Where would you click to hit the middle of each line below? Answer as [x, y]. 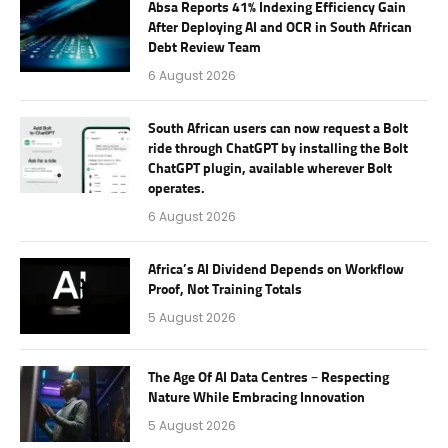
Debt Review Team [204, 48]
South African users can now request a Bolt [278, 129]
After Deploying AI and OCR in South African [280, 28]
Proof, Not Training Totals [225, 290]
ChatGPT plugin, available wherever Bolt [270, 169]
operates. [176, 189]
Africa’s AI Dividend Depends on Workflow [276, 270]
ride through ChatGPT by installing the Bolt [278, 149]
